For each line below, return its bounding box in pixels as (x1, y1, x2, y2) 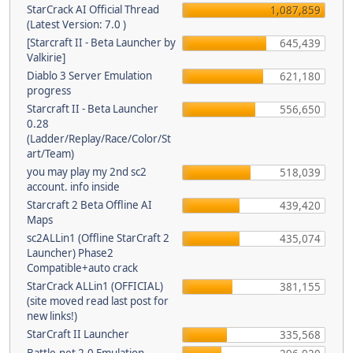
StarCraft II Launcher (27, 327, 129, 341)
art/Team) (27, 147, 74, 161)
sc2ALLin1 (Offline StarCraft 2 (27, 231, 169, 245)
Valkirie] (27, 50, 65, 65)
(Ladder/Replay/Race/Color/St (27, 132, 171, 146)
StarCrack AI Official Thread (27, 2, 159, 17)
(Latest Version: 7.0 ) (27, 17, 126, 32)
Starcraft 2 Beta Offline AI (27, 198, 152, 212)
